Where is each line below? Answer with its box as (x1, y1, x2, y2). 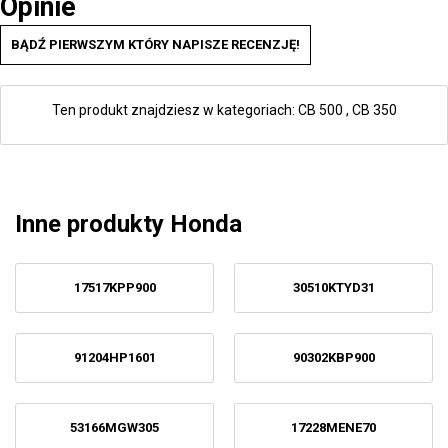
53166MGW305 (70, 420, 159, 435)
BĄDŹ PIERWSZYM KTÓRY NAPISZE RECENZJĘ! (11, 37, 300, 52)
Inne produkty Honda (15, 210, 242, 238)
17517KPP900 (73, 280, 156, 295)
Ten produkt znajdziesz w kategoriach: (51, 102, 298, 118)
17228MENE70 (291, 420, 376, 435)
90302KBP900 (292, 350, 375, 365)
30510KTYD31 (292, 280, 375, 295)
